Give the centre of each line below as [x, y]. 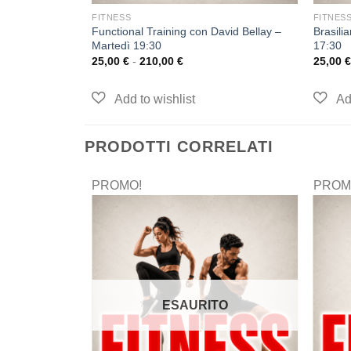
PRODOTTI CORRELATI [179, 146]
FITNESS [112, 17]
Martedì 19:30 [127, 45]
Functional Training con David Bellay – [187, 31]
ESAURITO [195, 306]
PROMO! [117, 185]
